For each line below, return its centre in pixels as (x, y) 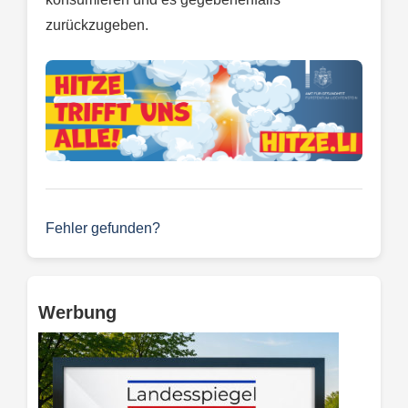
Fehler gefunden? (103, 228)
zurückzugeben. (97, 25)
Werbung (77, 312)
